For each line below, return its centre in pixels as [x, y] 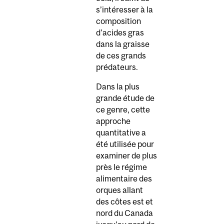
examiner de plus [126, 155]
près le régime [121, 167]
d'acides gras [120, 33]
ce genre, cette [123, 109]
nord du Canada [124, 213]
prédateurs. [117, 67]
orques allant [119, 190]
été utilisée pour [125, 144]
